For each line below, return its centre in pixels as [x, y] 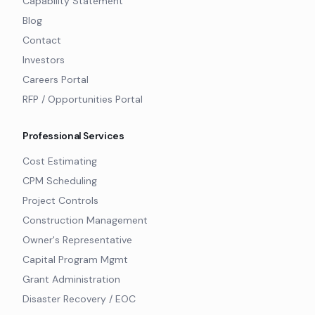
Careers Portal [56, 79]
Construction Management [85, 220]
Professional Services [73, 136]
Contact [42, 40]
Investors [44, 60]
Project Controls [60, 200]
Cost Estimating [60, 161]
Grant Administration [71, 279]
